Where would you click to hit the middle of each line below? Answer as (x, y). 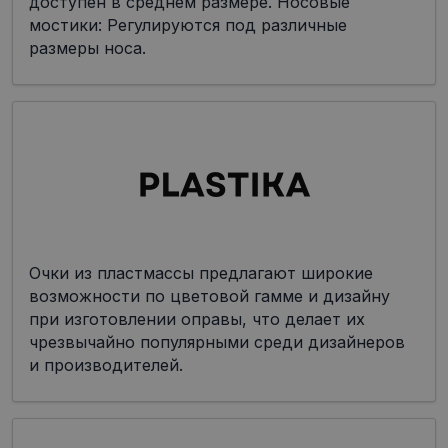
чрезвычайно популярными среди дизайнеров (217, 342)
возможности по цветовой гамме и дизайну (209, 296)
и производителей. (106, 365)
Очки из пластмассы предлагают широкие (201, 273)
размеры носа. (87, 48)
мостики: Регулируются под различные (188, 25)
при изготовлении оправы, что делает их (197, 319)
